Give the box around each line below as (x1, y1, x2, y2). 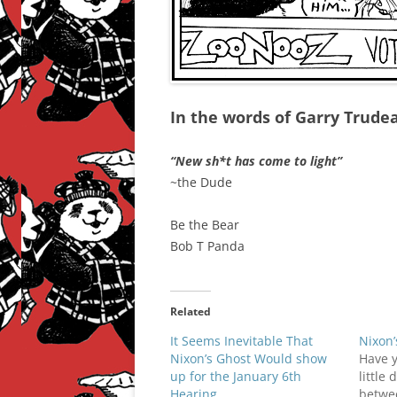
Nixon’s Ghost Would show (170, 350, 327, 367)
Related (170, 304, 211, 319)
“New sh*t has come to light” (170, 152, 342, 169)
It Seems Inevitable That (170, 332, 313, 349)
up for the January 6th (170, 368, 301, 385)
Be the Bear (170, 216, 239, 233)
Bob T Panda (170, 237, 245, 254)
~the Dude (170, 174, 232, 191)
